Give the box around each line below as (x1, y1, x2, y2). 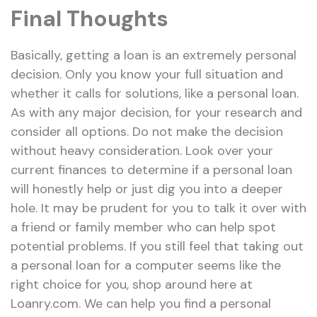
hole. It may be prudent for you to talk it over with (11, 199, 306, 217)
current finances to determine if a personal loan (11, 161, 292, 178)
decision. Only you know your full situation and (11, 65, 283, 83)
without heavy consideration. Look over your (11, 142, 273, 159)
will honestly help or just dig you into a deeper (11, 180, 283, 197)
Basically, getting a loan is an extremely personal (11, 46, 296, 64)
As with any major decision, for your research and (11, 103, 302, 121)
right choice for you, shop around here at (11, 275, 253, 293)
